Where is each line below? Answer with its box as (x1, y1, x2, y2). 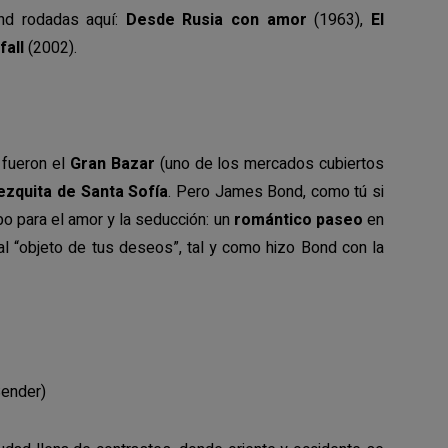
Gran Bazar (70, 152, 155, 176)
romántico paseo (233, 208, 363, 232)
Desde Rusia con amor (125, 8, 307, 32)
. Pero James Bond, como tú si (168, 180, 384, 204)
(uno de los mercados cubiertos (154, 152, 385, 176)
